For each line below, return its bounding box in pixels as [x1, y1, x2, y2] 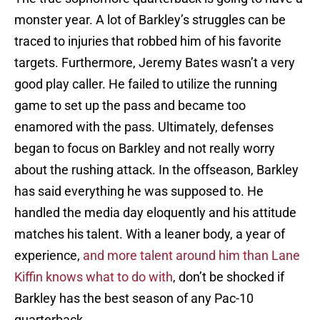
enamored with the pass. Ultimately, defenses [14, 119, 274, 135]
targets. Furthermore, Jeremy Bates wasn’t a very [14, 55, 295, 71]
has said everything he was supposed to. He [14, 184, 264, 199]
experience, [14, 248, 83, 264]
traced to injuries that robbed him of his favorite [14, 34, 281, 49]
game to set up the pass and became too [14, 98, 246, 114]
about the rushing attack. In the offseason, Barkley [14, 162, 299, 178]
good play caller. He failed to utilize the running [14, 76, 277, 92]
